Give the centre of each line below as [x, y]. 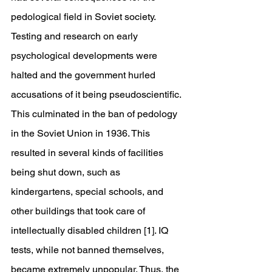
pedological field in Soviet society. [84, 17]
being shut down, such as [67, 172]
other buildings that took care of [79, 211]
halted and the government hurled [84, 75]
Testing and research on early [76, 36]
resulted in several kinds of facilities [88, 153]
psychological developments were [85, 56]
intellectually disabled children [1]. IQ [91, 230]
